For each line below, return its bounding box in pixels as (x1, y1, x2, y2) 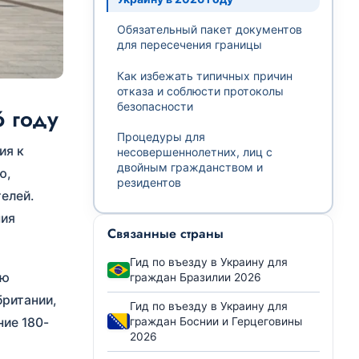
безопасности (116, 99, 193, 113)
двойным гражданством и (116, 160, 263, 175)
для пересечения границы (116, 38, 262, 52)
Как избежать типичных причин (116, 68, 292, 83)
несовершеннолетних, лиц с (116, 145, 272, 159)
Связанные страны (107, 224, 224, 244)
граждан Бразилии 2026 (129, 270, 261, 284)
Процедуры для (116, 130, 205, 144)
